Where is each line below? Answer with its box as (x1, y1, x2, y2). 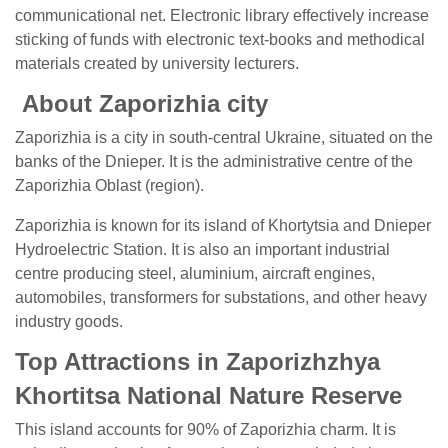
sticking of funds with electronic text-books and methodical (15, 31, 425, 48)
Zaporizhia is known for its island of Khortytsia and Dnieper (15, 217, 431, 234)
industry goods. (15, 313, 123, 330)
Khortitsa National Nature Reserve (15, 382, 402, 409)
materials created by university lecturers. (15, 55, 299, 72)
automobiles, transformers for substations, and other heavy (15, 289, 427, 306)
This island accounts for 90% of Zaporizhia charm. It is (15, 421, 396, 438)
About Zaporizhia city (22, 90, 268, 117)
